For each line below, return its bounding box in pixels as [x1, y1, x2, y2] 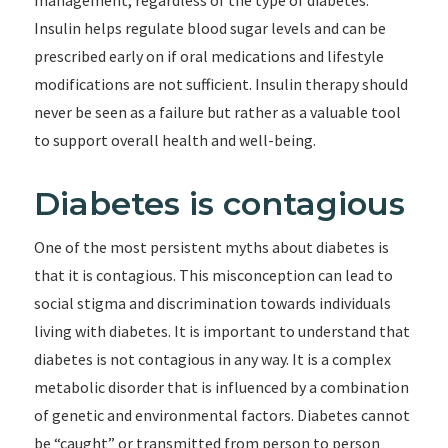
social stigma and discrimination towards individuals [33, 293, 391, 313]
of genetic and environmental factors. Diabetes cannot [33, 405, 410, 425]
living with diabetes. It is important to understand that [33, 321, 410, 341]
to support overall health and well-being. [33, 130, 316, 150]
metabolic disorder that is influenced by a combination [33, 377, 409, 397]
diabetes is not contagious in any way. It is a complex [33, 349, 391, 369]
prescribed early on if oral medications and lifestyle [33, 46, 384, 66]
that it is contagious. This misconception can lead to [33, 265, 393, 285]
